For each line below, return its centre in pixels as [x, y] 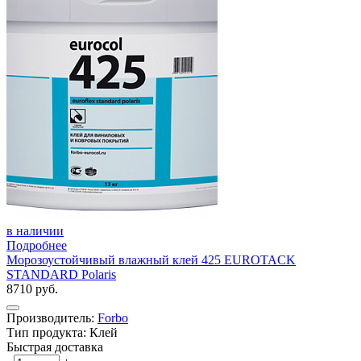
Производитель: [52, 317]
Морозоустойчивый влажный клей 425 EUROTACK [151, 259]
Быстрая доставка [55, 346]
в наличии [35, 230]
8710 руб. [32, 288]
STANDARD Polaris [61, 274]
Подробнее [37, 245]
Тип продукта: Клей [62, 332]
